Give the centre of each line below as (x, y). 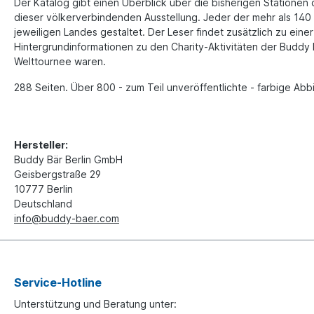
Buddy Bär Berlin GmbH (68, 159)
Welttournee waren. (60, 61)
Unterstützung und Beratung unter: (95, 304)
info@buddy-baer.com (67, 218)
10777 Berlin (43, 189)
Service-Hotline (58, 283)
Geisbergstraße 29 (57, 174)
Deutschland (43, 203)
